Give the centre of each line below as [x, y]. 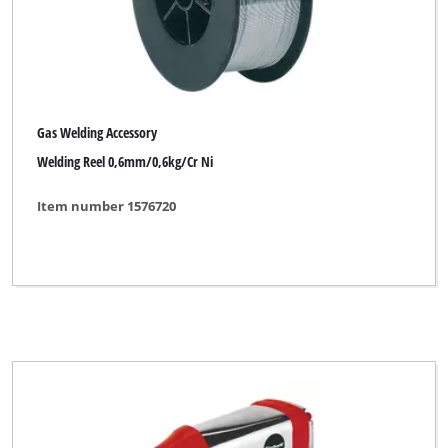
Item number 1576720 [107, 206]
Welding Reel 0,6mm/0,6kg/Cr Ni [125, 161]
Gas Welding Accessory [97, 133]
